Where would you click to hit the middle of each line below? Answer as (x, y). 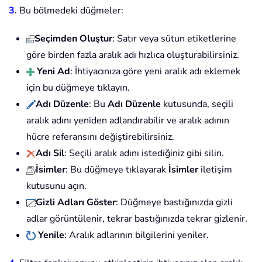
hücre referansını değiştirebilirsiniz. (100, 137)
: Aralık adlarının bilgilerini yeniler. (137, 235)
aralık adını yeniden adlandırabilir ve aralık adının (128, 121)
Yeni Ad (52, 72)
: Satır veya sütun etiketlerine (174, 39)
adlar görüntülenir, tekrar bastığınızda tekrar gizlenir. (137, 219)
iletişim (215, 170)
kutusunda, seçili (197, 104)
